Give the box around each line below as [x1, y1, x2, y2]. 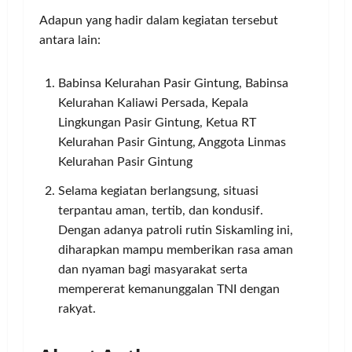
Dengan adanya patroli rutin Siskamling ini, [58, 223, 293, 236]
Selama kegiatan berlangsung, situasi [58, 184, 258, 197]
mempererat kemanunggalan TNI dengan [58, 282, 280, 295]
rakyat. [58, 302, 96, 315]
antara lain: [39, 33, 101, 46]
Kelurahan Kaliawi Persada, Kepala [58, 96, 248, 109]
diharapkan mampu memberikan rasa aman [58, 243, 293, 256]
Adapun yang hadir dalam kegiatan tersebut [39, 13, 278, 27]
